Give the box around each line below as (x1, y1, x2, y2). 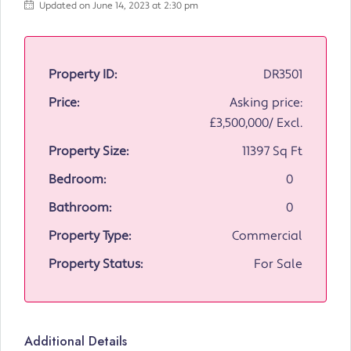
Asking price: (230, 95, 302, 111)
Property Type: (49, 228, 131, 244)
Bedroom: (49, 172, 106, 188)
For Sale (254, 256, 302, 273)
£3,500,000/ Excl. (210, 115, 302, 132)
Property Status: (49, 256, 143, 273)
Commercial (232, 228, 302, 244)
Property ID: (49, 67, 117, 83)
